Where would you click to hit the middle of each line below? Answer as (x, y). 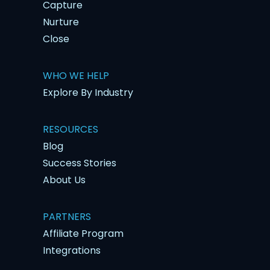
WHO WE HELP (76, 75)
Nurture (61, 22)
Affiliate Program (83, 233)
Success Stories (79, 163)
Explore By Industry (88, 92)
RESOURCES (70, 129)
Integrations (71, 250)
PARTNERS (67, 216)
